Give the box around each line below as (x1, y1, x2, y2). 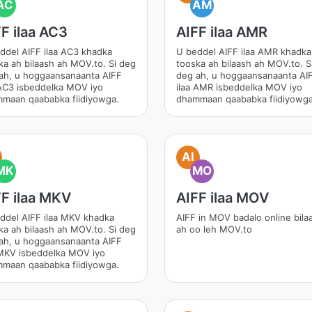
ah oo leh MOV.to (176, 224, 252, 235)
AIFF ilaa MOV (176, 189, 269, 206)
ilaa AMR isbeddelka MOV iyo (176, 81, 302, 93)
